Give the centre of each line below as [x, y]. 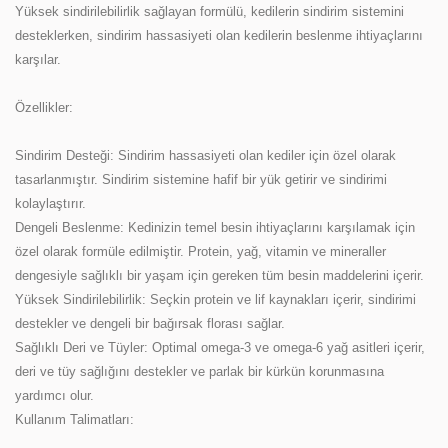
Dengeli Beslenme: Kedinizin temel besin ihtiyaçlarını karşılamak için [215, 227]
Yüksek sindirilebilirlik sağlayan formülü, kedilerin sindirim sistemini [209, 11]
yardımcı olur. [54, 395]
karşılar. [38, 59]
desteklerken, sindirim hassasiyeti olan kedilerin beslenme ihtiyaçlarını [219, 35]
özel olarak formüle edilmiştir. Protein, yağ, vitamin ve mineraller [200, 251]
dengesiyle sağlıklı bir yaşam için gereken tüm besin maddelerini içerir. [219, 275]
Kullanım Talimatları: [74, 419]
